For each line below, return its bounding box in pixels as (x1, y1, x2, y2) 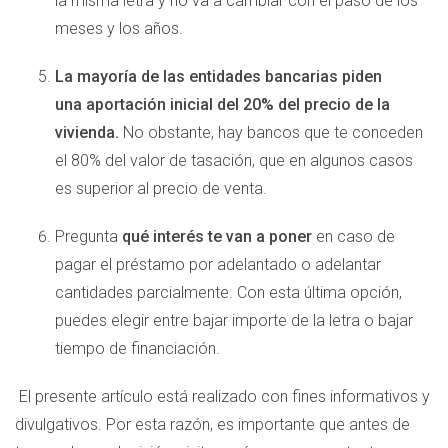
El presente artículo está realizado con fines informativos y (15, 387, 430, 406)
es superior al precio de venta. (55, 179, 267, 198)
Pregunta (55, 227, 118, 246)
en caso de (312, 227, 395, 246)
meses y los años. (55, 19, 183, 38)
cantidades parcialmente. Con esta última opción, (55, 283, 402, 302)
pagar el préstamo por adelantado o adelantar (55, 255, 381, 274)
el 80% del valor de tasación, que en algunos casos (55, 151, 413, 170)
